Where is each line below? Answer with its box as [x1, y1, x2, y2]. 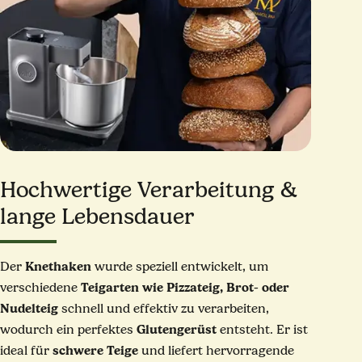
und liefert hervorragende [138, 343, 295, 359]
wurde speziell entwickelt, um [91, 259, 269, 275]
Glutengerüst [137, 322, 217, 338]
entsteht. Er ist [217, 322, 309, 338]
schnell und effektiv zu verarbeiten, [58, 301, 270, 317]
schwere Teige [53, 343, 139, 359]
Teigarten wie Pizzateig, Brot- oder [81, 280, 290, 296]
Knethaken [25, 259, 92, 275]
